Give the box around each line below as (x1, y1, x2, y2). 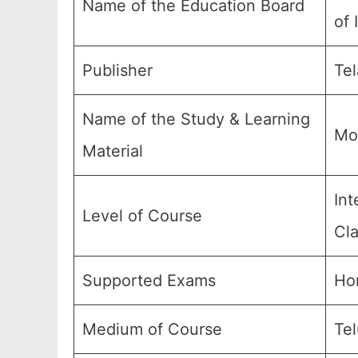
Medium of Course (82, 320, 222, 339)
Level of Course (82, 206, 202, 225)
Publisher (82, 61, 153, 80)
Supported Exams (82, 271, 216, 290)
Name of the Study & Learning (82, 109, 310, 129)
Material (82, 141, 143, 161)
